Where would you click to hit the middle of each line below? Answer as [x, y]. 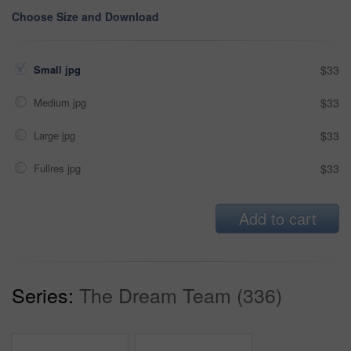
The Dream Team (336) [181, 294]
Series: [43, 294]
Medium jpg [62, 102]
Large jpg [56, 135]
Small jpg [59, 69]
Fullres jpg [59, 168]
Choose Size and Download [85, 16]
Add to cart [277, 218]
